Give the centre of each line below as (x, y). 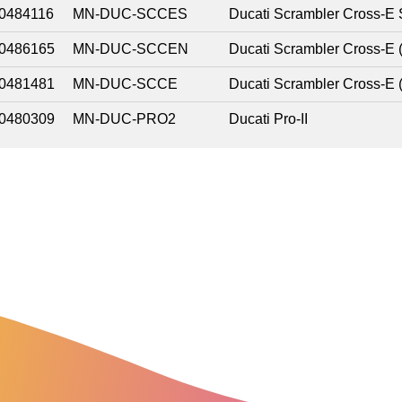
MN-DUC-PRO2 (124, 119)
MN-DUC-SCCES (130, 14)
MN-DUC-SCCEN (131, 49)
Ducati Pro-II (268, 119)
